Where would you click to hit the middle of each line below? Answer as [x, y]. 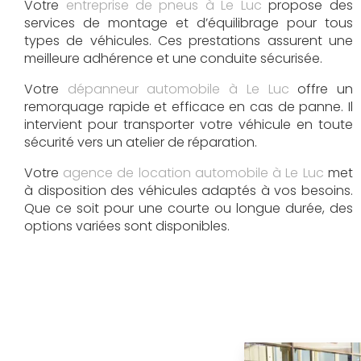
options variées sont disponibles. [127, 226]
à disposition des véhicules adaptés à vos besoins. [189, 190]
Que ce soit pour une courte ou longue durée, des [189, 208]
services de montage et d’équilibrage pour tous [189, 23]
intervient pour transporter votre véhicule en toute [189, 124]
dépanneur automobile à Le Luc [178, 89]
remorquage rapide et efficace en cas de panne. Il [189, 106]
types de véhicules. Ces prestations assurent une [189, 40]
